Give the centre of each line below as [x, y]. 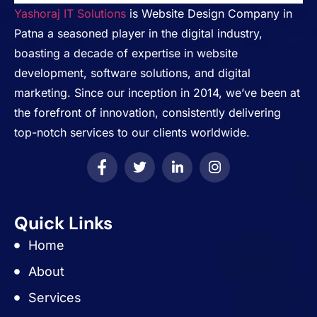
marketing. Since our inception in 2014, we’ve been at [157, 92]
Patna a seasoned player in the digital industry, [138, 33]
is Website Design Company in [209, 13]
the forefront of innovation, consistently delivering [148, 112]
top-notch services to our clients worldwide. [132, 132]
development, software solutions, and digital [132, 73]
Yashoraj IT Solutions [70, 13]
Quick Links [63, 224]
